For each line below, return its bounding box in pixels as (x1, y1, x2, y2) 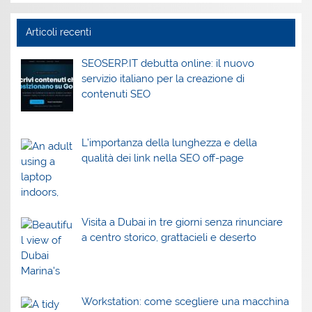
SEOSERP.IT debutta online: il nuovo (81, 57, 254, 70)
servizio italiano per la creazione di (81, 72, 244, 86)
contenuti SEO (81, 88, 150, 101)
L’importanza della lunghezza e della (81, 136, 257, 150)
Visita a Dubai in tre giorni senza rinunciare (81, 215, 283, 228)
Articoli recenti (25, 26, 91, 38)
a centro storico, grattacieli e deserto (81, 231, 256, 244)
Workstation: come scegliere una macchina (81, 295, 289, 308)
